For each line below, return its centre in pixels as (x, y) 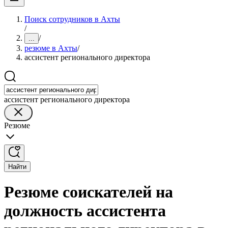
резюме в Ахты (51, 48)
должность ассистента (85, 211)
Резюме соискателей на (89, 192)
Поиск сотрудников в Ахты (72, 19)
